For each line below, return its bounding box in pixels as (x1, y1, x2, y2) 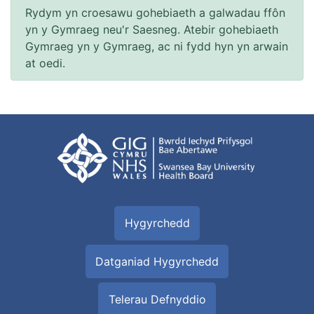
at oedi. (25, 55, 65, 70)
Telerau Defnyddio (108, 292, 206, 307)
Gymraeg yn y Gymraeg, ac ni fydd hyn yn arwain (25, 39, 288, 53)
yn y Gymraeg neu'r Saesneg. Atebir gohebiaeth (25, 22, 278, 36)
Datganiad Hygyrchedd (95, 254, 219, 268)
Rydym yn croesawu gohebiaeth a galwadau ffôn (25, 5, 285, 20)
